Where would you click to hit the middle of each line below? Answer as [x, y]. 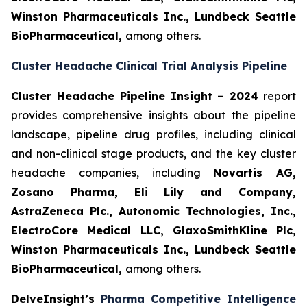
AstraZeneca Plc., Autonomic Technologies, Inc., [153, 211]
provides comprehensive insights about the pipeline [153, 115]
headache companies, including [112, 173]
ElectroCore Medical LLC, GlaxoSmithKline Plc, [153, 231]
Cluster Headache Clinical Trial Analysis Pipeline [149, 66]
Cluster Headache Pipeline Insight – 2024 [135, 96]
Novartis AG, [255, 173]
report [278, 96]
